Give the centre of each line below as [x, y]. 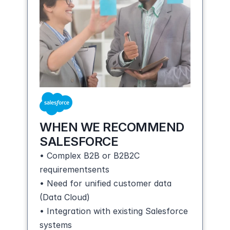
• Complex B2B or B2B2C [90, 156]
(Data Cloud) [65, 197]
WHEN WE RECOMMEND [112, 127]
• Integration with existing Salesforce [114, 211]
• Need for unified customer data [106, 183]
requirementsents [74, 169]
